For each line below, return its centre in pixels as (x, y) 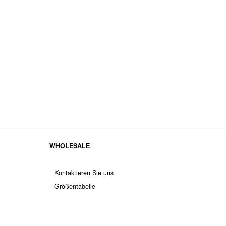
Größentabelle (75, 186)
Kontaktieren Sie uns (84, 172)
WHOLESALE (70, 146)
